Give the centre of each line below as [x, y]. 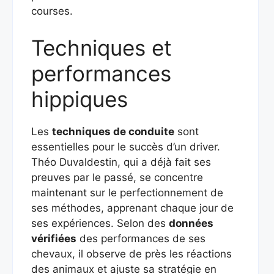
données [191, 223]
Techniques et [102, 47]
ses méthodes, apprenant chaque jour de [132, 208]
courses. [52, 11]
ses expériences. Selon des [100, 223]
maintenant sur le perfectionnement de [127, 192]
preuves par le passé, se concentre [117, 177]
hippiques [80, 99]
